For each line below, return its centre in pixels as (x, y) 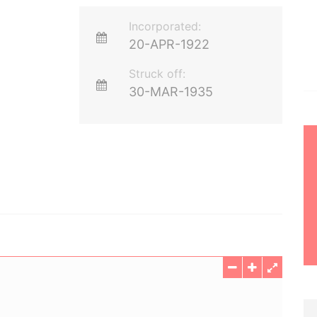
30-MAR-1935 (171, 92)
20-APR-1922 (169, 44)
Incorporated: (165, 26)
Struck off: (157, 74)
